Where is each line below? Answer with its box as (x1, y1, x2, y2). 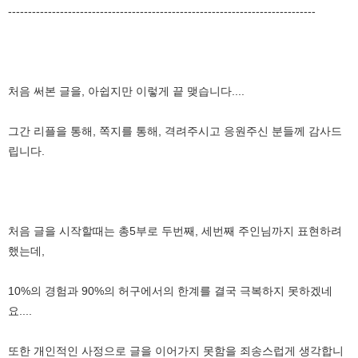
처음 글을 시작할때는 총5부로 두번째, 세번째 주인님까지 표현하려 (8, 224, 342, 237)
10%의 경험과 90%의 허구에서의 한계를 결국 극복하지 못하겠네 (8, 284, 332, 297)
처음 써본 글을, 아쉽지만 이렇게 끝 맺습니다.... (8, 84, 245, 97)
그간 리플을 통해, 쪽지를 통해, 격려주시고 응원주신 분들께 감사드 (8, 124, 342, 137)
